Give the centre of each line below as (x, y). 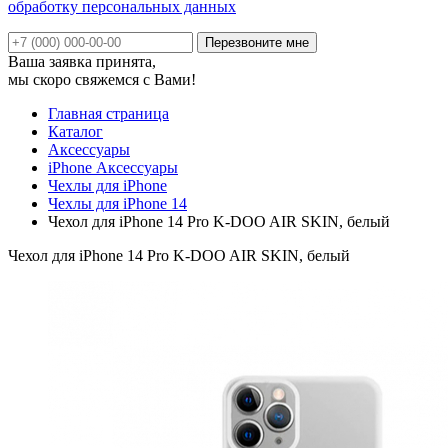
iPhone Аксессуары (113, 167)
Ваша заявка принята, (82, 61)
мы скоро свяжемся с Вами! (102, 79)
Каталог (75, 131)
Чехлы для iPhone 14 (117, 203)
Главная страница (108, 113)
